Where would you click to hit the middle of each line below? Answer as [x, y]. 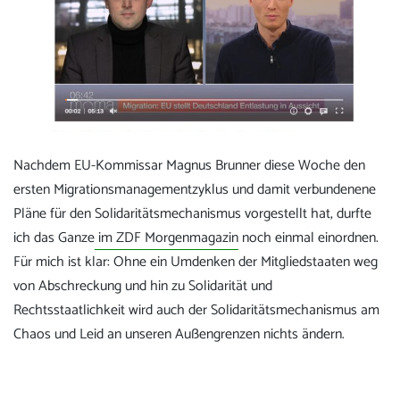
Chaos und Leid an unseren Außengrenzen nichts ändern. [179, 334]
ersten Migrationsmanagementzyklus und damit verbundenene [195, 189]
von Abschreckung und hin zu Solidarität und [143, 286]
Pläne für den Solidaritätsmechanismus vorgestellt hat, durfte [192, 213]
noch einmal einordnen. [308, 237]
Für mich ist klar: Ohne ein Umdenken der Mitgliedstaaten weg [196, 262]
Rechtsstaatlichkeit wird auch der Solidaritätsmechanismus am [196, 310]
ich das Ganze [54, 237]
